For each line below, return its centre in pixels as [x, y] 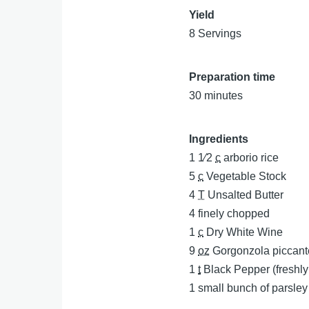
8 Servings [216, 33]
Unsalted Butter [246, 195]
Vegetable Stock [247, 176]
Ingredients [219, 139]
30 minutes [216, 96]
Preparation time [232, 77]
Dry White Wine [245, 232]
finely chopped [234, 213]
